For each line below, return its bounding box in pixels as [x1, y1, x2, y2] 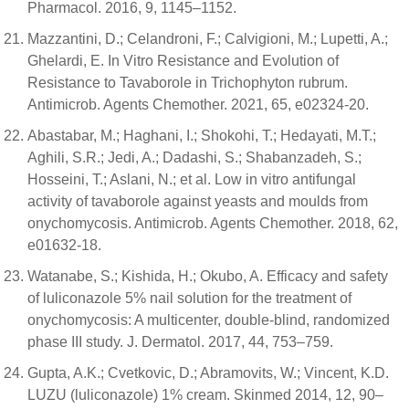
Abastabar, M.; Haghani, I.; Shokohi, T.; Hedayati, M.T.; [27, 127, 376, 143]
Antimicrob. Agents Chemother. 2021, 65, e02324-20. [27, 96, 369, 112]
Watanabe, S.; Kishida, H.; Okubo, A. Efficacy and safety [27, 267, 388, 284]
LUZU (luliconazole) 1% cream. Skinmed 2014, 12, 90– [27, 386, 383, 403]
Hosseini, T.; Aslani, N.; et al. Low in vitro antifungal [27, 171, 356, 187]
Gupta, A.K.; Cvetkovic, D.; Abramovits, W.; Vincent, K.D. [27, 364, 389, 381]
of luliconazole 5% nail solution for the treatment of [27, 289, 351, 306]
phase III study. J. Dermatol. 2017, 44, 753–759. [27, 333, 333, 350]
